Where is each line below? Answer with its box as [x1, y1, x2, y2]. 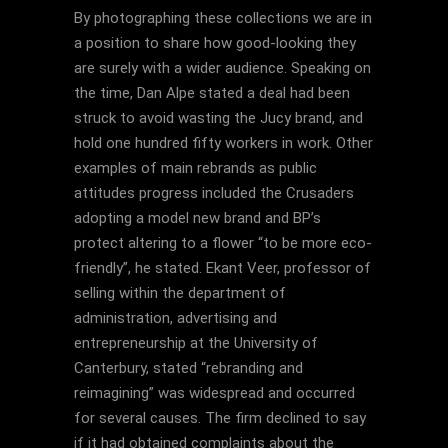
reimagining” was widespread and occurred [74, 384, 355, 402]
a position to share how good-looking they [74, 34, 356, 52]
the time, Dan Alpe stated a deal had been [74, 84, 350, 102]
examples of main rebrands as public [74, 159, 317, 177]
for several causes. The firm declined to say [74, 409, 366, 427]
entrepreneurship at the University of [74, 334, 318, 352]
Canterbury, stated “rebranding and [74, 359, 303, 377]
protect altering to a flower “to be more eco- [74, 234, 372, 252]
